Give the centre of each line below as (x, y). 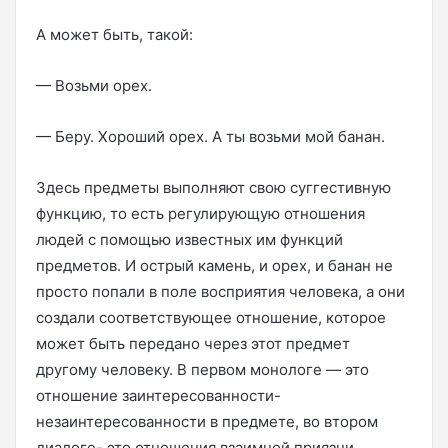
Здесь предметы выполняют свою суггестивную (213, 187)
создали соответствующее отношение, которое (211, 317)
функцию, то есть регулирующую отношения (200, 213)
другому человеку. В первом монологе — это (202, 369)
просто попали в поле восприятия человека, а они (220, 291)
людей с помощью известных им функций (189, 239)
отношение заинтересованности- (158, 395)
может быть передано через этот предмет (193, 343)
